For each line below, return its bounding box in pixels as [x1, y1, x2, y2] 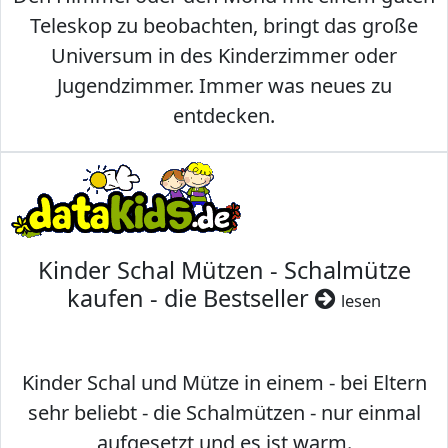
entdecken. [173, 102, 275, 130]
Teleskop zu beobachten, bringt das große [30, 12, 418, 40]
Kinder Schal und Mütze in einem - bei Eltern [21, 369, 427, 397]
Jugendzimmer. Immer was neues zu [56, 72, 392, 100]
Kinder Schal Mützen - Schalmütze [37, 254, 411, 287]
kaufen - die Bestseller [67, 282, 315, 315]
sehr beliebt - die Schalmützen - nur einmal [27, 399, 421, 427]
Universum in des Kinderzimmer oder [51, 42, 397, 70]
